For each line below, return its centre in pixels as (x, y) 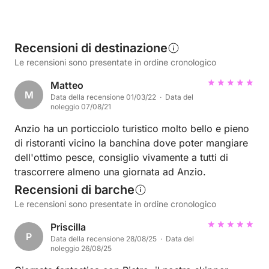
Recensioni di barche (74, 190)
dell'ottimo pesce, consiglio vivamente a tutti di (121, 157)
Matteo (67, 85)
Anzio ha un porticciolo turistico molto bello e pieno (132, 128)
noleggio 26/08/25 (81, 248)
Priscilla (68, 227)
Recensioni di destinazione (91, 48)
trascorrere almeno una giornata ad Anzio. (110, 172)
